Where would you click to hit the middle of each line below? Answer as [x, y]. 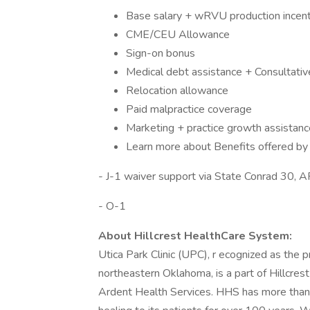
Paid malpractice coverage [189, 109]
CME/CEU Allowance [178, 35]
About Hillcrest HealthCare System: [197, 236]
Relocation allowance [177, 91]
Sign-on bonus [161, 53]
